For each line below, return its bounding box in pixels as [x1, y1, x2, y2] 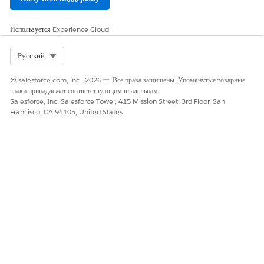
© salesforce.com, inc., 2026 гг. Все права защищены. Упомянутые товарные [10, 75, 245, 85]
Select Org [57, 50, 93, 60]
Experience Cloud [52, 24, 109, 34]
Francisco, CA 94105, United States [10, 107, 123, 117]
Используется [10, 24, 52, 34]
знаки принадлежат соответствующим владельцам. [10, 85, 160, 95]
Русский [18, 51, 45, 61]
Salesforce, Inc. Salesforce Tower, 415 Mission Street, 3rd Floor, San [10, 96, 225, 106]
